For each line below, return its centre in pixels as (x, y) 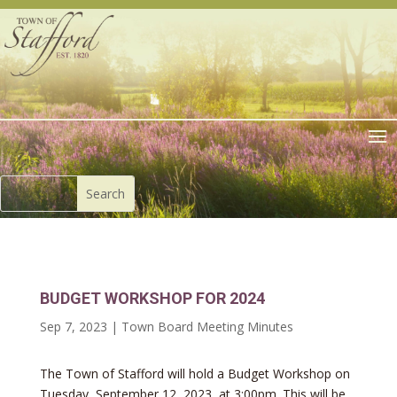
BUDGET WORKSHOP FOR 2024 (152, 299)
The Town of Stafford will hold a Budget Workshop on (195, 374)
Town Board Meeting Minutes (207, 327)
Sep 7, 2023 (73, 327)
